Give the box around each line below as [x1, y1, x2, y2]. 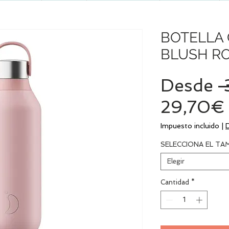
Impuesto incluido [161, 122, 219, 130]
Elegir [167, 157, 185, 165]
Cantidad [161, 178, 189, 186]
